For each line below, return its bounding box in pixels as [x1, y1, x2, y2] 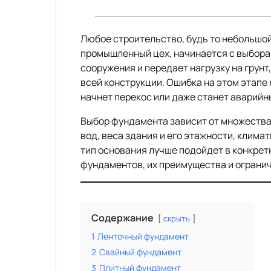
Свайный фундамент [99, 246, 181, 258]
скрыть [163, 213, 190, 224]
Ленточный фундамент [97, 230, 189, 242]
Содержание [91, 211, 154, 224]
